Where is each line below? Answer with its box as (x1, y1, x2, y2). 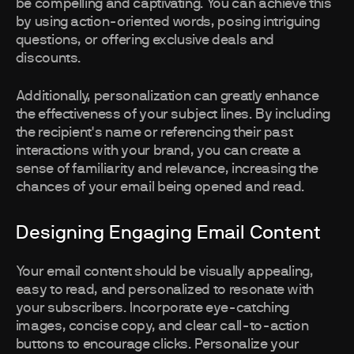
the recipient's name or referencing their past (15, 126, 293, 141)
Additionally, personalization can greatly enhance (15, 89, 319, 104)
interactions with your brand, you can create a (15, 144, 301, 159)
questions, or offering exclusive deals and (15, 33, 274, 48)
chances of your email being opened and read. (15, 180, 306, 195)
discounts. (15, 51, 82, 66)
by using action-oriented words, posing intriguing (15, 15, 320, 30)
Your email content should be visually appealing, (15, 265, 314, 280)
